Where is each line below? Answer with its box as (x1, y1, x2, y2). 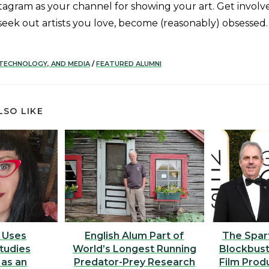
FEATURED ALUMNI (96, 59, 162, 68)
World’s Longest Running (72, 243, 196, 255)
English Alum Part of (85, 230, 184, 242)
